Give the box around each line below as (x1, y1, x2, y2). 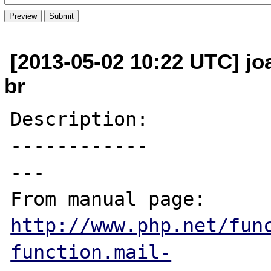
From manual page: (206, 188, 218, 210)
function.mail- (10, 241, 172, 263)
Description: (10, 108, 149, 130)
